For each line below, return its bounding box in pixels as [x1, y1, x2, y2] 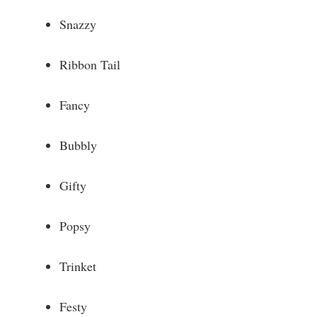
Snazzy [59, 16, 96, 33]
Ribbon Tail [59, 56, 120, 74]
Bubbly [59, 137, 97, 154]
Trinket [59, 258, 96, 275]
